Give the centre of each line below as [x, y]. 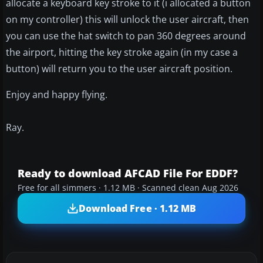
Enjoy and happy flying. [57, 95]
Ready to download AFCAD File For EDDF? [128, 173]
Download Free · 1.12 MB [137, 208]
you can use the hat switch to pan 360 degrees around [126, 36]
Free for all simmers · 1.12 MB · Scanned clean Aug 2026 [128, 188]
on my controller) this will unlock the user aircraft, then [127, 20]
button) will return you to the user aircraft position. [119, 69]
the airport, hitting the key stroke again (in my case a [122, 53]
